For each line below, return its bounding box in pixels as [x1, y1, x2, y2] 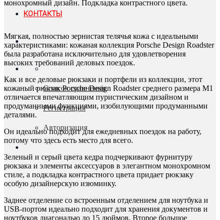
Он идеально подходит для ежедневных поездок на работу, [4, 127, 201, 136]
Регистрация [43, 104, 85, 112]
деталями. [4, 110, 37, 119]
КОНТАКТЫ [24, 9, 62, 18]
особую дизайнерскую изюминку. [4, 179, 116, 188]
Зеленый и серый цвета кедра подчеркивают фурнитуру [4, 152, 192, 161]
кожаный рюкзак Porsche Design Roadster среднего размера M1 [4, 83, 213, 92]
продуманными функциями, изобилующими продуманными [4, 101, 208, 110]
